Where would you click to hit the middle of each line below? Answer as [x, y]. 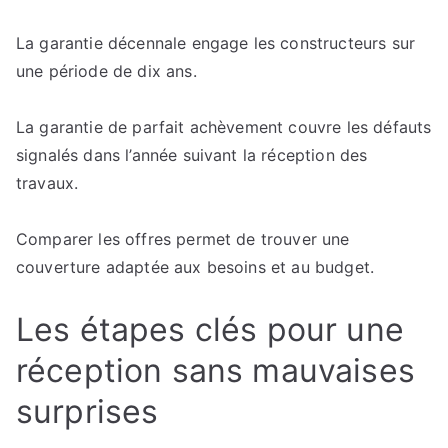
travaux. [47, 183]
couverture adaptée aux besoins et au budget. [195, 267]
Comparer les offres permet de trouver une [183, 239]
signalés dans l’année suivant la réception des [192, 155]
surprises [87, 411]
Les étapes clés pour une [210, 329]
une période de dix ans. [106, 71]
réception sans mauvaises [215, 370]
